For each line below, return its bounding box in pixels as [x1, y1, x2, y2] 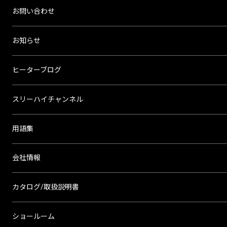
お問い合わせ [12, 7, 55, 16]
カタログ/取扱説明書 [12, 183, 79, 192]
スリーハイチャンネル [12, 95, 83, 103]
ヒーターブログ [12, 65, 61, 74]
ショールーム [12, 212, 55, 221]
